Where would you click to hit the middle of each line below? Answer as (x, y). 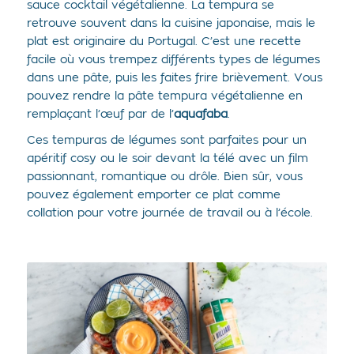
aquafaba (200, 115)
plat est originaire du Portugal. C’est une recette (164, 42)
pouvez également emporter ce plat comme (153, 195)
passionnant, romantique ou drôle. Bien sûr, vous (164, 177)
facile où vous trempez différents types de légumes (173, 60)
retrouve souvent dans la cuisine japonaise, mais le (171, 24)
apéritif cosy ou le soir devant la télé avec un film (167, 159)
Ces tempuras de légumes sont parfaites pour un (166, 141)
